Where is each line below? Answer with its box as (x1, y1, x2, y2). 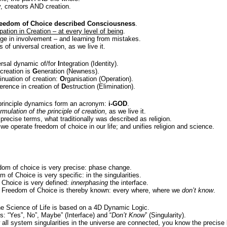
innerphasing (71, 179, 108, 186)
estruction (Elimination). (66, 83, 135, 90)
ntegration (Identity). (60, 60, 119, 67)
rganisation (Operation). (65, 75, 133, 83)
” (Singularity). (145, 211, 186, 219)
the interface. (108, 179, 148, 186)
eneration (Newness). (37, 67, 99, 75)
